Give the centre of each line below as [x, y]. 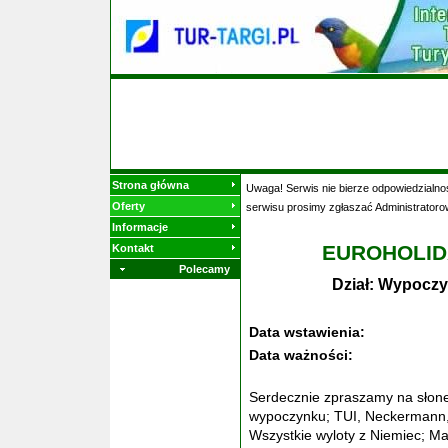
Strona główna [150, 185]
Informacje [140, 227]
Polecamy [204, 269]
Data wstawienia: [309, 332]
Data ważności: [303, 355]
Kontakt [133, 248]
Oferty [128, 206]
